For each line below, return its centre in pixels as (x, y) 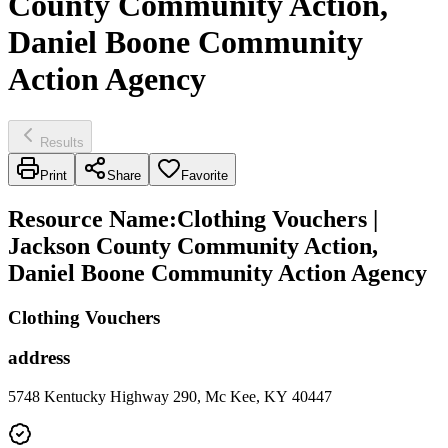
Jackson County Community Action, (193, 245)
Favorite (204, 175)
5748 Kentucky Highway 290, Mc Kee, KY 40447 (170, 397)
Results (62, 142)
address (39, 358)
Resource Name (88, 218)
